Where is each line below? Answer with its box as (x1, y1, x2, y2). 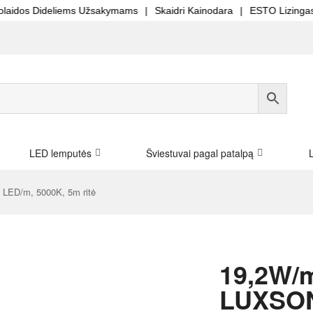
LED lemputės (29, 145, 92, 160)
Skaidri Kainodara (101, 5, 186, 16)
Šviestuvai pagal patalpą (146, 145, 254, 160)
